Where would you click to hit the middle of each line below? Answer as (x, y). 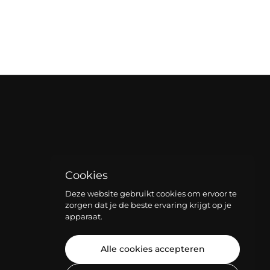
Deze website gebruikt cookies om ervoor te (151, 193)
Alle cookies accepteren (152, 249)
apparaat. (84, 216)
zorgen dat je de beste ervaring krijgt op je (148, 205)
